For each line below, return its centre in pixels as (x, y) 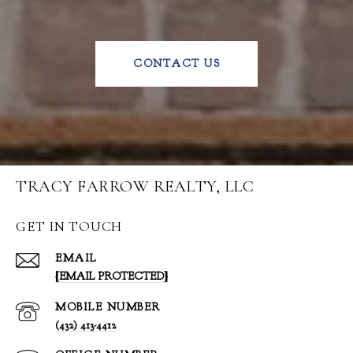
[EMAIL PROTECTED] (111, 277)
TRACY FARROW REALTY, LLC (135, 187)
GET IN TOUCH (69, 227)
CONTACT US (176, 64)
